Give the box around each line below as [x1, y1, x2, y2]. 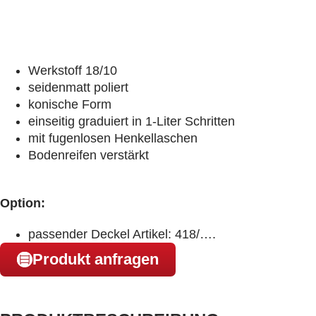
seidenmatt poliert [28, 80, 128, 95]
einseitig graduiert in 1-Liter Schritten [28, 114, 235, 128]
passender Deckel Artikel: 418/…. [28, 227, 216, 241]
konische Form [28, 97, 111, 111]
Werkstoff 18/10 [28, 63, 117, 78]
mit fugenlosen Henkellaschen [28, 131, 197, 145]
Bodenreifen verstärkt [28, 148, 149, 162]
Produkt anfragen [32, 250, 159, 268]
